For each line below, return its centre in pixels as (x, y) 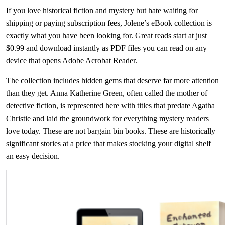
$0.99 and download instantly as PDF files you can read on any (106, 48)
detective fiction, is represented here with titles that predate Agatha (110, 106)
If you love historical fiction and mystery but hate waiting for (102, 10)
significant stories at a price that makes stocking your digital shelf (108, 143)
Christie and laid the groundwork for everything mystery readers (107, 118)
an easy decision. (33, 156)
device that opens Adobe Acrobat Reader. (72, 61)
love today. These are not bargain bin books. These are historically (111, 131)
